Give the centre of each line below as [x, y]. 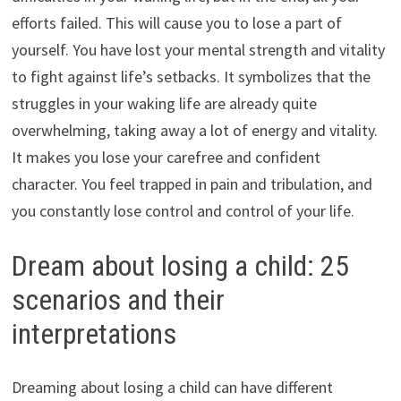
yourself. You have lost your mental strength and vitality [198, 49]
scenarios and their [118, 299]
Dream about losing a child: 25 [180, 265]
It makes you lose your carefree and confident [166, 157]
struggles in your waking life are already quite [164, 103]
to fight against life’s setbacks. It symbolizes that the [191, 76]
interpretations [94, 333]
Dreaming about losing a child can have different [172, 388]
